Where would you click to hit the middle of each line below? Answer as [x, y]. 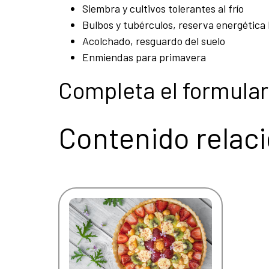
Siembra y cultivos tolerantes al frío [163, 8]
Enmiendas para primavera [144, 57]
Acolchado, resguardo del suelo [154, 41]
